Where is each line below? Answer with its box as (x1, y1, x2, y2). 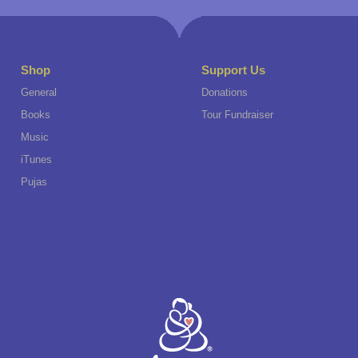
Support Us (201, 63, 265, 77)
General (20, 86, 57, 98)
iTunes (20, 153, 52, 165)
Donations (201, 86, 248, 98)
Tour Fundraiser (201, 109, 273, 121)
